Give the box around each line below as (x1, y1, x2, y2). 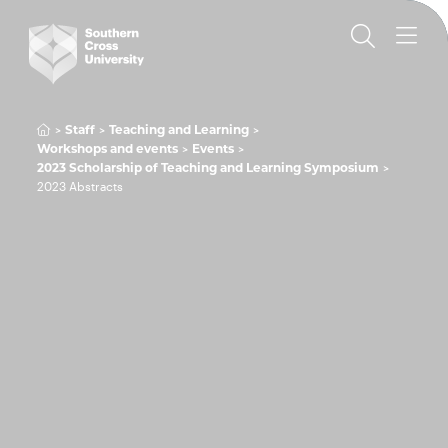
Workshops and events (37, 141, 179, 156)
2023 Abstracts (37, 179, 124, 193)
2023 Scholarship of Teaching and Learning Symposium (37, 160, 380, 175)
